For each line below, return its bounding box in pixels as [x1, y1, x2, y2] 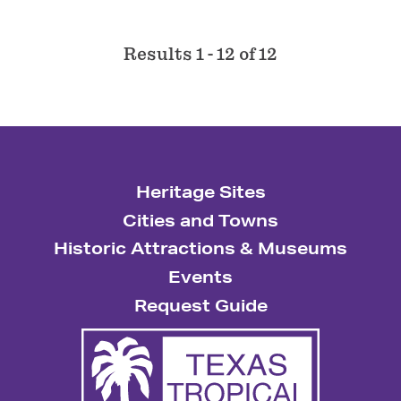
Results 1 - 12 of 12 [124, 44, 277, 65]
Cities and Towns [123, 209, 278, 230]
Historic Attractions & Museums [54, 238, 347, 259]
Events [168, 267, 233, 287]
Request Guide [133, 294, 268, 315]
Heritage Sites [135, 182, 266, 202]
